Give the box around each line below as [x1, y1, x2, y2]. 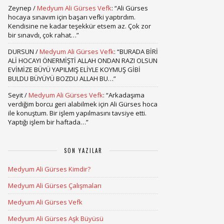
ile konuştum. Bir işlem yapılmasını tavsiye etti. [8, 108, 146, 117]
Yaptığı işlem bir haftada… [8, 117, 86, 126]
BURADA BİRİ [119, 47, 158, 56]
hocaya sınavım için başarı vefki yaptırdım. [8, 12, 135, 21]
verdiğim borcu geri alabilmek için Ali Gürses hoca [8, 99, 157, 108]
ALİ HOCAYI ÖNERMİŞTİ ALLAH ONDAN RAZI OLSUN [8, 56, 157, 65]
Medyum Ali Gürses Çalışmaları [8, 181, 101, 190]
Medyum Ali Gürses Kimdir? [8, 164, 90, 173]
